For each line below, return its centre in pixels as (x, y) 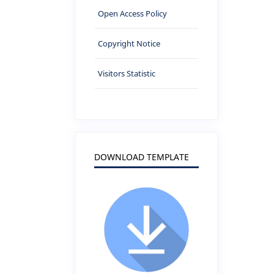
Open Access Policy (133, 13)
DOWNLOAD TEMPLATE (142, 157)
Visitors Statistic (127, 73)
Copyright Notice (129, 43)
